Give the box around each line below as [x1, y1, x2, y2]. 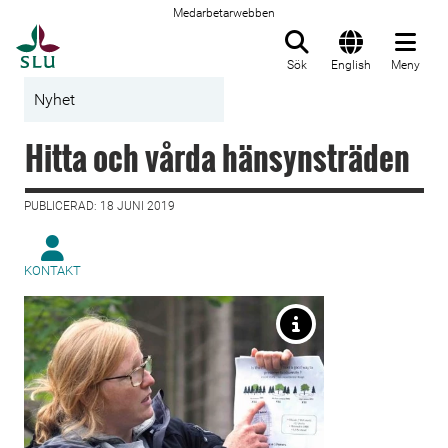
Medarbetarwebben [173, 6, 275, 20]
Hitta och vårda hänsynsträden [25, 134, 410, 181]
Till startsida [59, 25, 160, 45]
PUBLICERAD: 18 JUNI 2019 [24, 199, 175, 213]
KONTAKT [24, 263, 81, 278]
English [331, 58, 371, 72]
